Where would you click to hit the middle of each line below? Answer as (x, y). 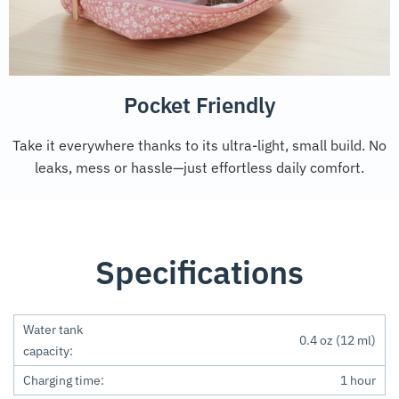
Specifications (199, 272)
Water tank (53, 329)
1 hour (358, 380)
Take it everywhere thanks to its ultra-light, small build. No (199, 146)
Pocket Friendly (199, 106)
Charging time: (64, 380)
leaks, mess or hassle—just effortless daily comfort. (199, 168)
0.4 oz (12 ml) (337, 340)
